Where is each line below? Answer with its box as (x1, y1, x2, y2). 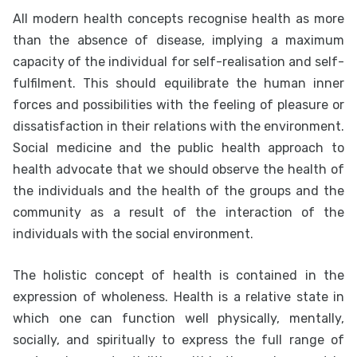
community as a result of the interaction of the (13, 205, 344, 220)
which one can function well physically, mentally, (13, 311, 344, 326)
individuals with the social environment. (13, 226, 253, 241)
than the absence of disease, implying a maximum (13, 33, 344, 48)
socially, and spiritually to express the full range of (13, 332, 344, 347)
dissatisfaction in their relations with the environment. (13, 119, 344, 134)
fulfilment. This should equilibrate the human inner (13, 76, 344, 91)
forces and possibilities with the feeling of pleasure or (13, 97, 344, 112)
